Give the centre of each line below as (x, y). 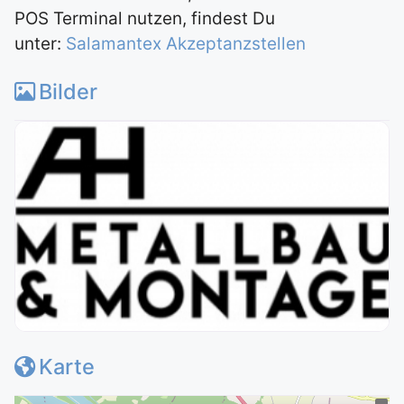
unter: (40, 43)
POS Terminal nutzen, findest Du (145, 18)
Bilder (68, 91)
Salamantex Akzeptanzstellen (186, 43)
